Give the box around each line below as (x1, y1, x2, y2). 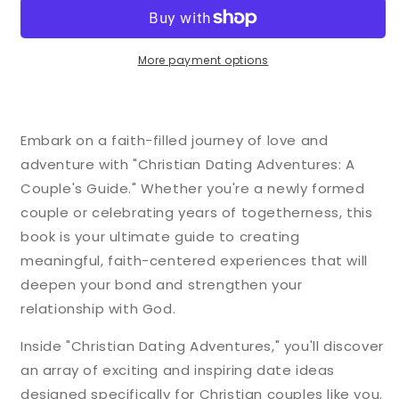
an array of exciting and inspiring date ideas (20, 361, 336, 379)
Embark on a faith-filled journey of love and (20, 131, 329, 150)
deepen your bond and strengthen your (20, 275, 303, 294)
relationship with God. (20, 299, 176, 318)
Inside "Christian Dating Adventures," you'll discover (20, 337, 384, 355)
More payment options (137, 53, 269, 68)
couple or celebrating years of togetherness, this (20, 203, 373, 222)
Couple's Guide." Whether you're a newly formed (20, 179, 365, 198)
